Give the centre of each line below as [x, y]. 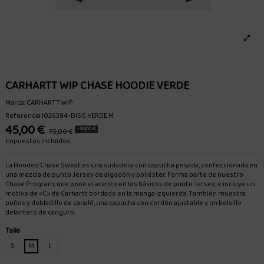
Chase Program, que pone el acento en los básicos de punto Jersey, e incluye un [131, 184]
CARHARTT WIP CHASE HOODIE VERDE [98, 86]
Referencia [23, 115]
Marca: [16, 103]
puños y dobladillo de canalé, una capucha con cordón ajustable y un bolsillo [124, 203]
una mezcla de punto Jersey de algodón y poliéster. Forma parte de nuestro [125, 174]
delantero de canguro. [41, 212]
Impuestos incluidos [38, 141]
